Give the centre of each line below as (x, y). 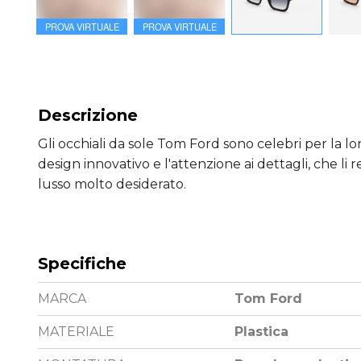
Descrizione (88, 116)
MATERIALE (76, 332)
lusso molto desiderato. (112, 185)
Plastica (261, 332)
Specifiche (82, 264)
